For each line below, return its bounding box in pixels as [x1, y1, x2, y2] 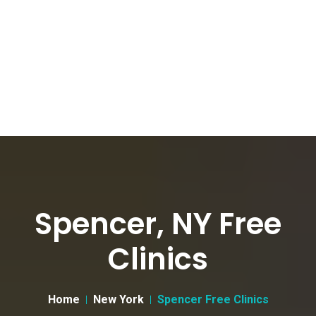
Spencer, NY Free [35, 203, 281, 245]
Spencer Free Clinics [157, 293, 269, 306]
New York [92, 293, 144, 306]
